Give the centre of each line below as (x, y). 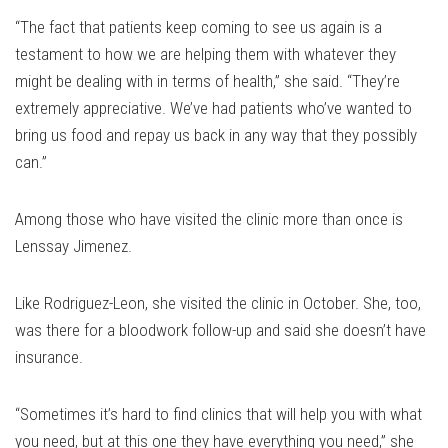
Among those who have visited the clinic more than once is (209, 219)
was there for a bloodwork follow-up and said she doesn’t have (220, 330)
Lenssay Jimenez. (73, 246)
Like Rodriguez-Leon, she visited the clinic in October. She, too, (218, 303)
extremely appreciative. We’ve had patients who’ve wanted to (213, 108)
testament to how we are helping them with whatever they (205, 54)
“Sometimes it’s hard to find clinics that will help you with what (218, 414)
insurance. (49, 357)
